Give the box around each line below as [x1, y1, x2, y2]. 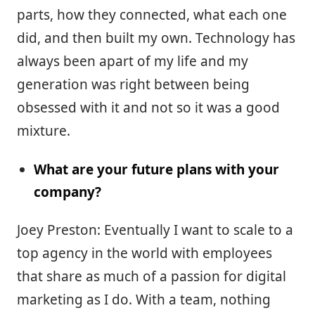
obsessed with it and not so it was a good [17, 98, 280, 117]
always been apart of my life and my [17, 51, 248, 70]
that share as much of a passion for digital [17, 266, 286, 285]
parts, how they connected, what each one [17, 5, 287, 24]
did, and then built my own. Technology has [17, 28, 295, 47]
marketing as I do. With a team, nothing [17, 290, 271, 309]
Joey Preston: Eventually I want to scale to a [17, 220, 293, 239]
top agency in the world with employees [17, 243, 272, 262]
